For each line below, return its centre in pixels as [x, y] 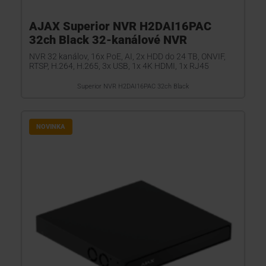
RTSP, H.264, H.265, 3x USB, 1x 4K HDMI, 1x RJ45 [119, 66]
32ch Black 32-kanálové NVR [108, 40]
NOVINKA [51, 127]
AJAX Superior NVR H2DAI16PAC [120, 26]
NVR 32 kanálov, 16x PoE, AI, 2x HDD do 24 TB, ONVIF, [127, 56]
